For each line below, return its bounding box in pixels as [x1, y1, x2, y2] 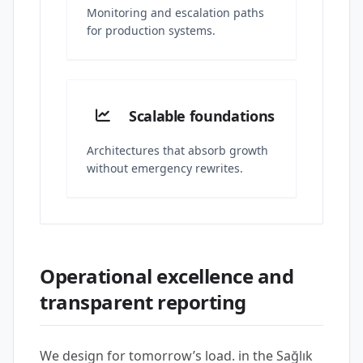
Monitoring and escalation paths [87, 5, 264, 20]
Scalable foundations [129, 106, 275, 126]
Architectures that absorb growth [87, 143, 268, 158]
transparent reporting [40, 288, 246, 315]
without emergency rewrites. [87, 160, 243, 176]
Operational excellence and [40, 263, 294, 289]
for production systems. [87, 23, 216, 38]
